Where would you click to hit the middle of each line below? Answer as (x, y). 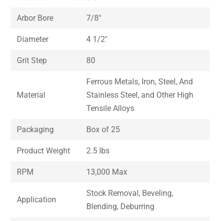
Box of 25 (103, 130)
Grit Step (32, 61)
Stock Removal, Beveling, (130, 193)
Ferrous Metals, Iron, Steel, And (140, 82)
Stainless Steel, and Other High (140, 95)
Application (37, 200)
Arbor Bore (35, 18)
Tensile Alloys (110, 109)
